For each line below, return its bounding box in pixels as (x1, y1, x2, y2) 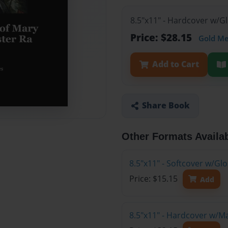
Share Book (141, 100, 190, 111)
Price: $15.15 (129, 173, 180, 185)
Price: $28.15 (130, 31, 194, 45)
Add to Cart (152, 59, 199, 70)
